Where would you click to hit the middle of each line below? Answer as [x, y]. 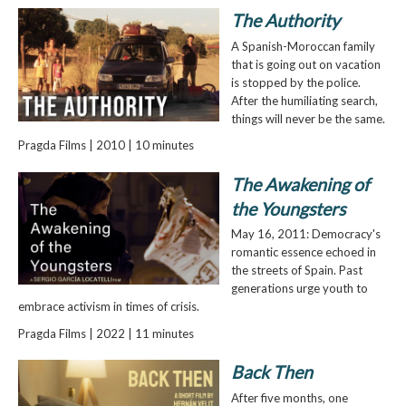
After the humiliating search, [304, 100]
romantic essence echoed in [303, 252]
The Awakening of [300, 184]
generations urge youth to [299, 289]
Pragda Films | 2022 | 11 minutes [106, 333]
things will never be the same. [308, 118]
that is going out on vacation [305, 64]
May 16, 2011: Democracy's [305, 234]
